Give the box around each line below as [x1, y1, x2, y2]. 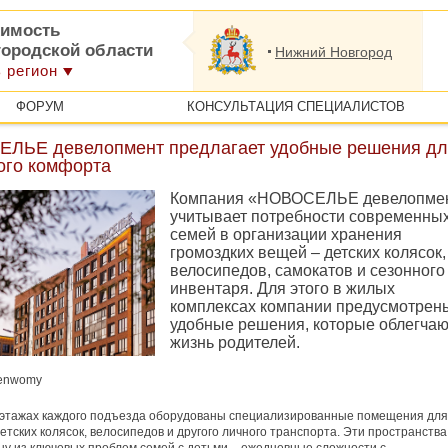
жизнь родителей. [170, 334, 300, 351]
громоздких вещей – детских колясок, [170, 244, 446, 261]
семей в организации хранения [170, 226, 402, 243]
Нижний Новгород [275, 44, 392, 60]
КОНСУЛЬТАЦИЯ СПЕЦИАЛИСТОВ [186, 99, 405, 114]
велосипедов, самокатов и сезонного [170, 262, 445, 279]
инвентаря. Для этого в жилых [170, 280, 395, 297]
